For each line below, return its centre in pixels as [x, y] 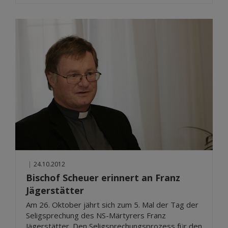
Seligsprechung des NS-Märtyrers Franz [96, 216]
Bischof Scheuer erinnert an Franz [103, 178]
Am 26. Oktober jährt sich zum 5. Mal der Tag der [112, 205]
